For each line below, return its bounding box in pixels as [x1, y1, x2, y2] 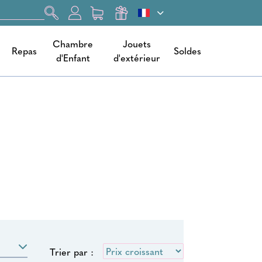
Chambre [53, 37, 94, 50]
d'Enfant [56, 51, 90, 64]
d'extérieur [113, 51, 161, 64]
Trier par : [49, 245, 94, 259]
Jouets [123, 37, 151, 50]
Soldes [173, 44, 201, 57]
